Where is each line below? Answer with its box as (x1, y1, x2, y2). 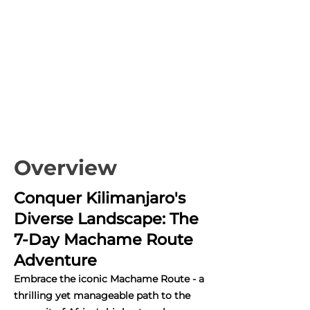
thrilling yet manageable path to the (14, 289, 190, 302)
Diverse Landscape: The (14, 208, 199, 228)
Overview (14, 154, 117, 181)
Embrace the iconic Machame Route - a (14, 272, 204, 285)
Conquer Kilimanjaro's (14, 188, 185, 208)
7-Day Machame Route (14, 229, 193, 249)
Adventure (14, 250, 97, 270)
